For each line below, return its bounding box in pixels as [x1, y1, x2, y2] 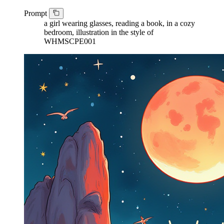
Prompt [24, 9, 49, 18]
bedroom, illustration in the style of [44, 28, 153, 37]
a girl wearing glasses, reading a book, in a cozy [44, 19, 195, 28]
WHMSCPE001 [44, 37, 96, 46]
